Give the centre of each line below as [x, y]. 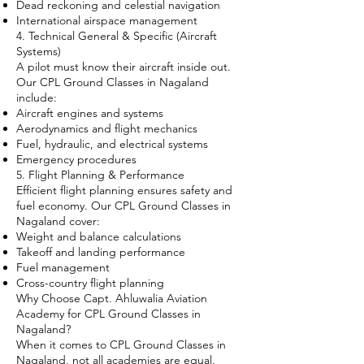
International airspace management [107, 20]
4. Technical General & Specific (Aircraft [117, 36]
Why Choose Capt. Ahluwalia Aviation [112, 298]
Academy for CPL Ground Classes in [108, 314]
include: [37, 97]
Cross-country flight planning [90, 283]
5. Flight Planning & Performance [100, 175]
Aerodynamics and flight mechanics [107, 128]
